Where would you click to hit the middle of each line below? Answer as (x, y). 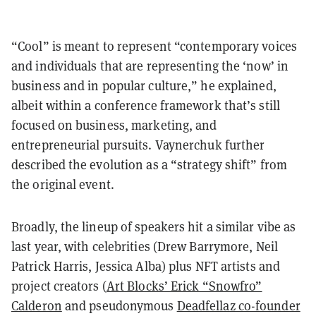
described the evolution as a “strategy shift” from (150, 164)
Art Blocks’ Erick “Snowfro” (184, 286)
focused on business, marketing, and (114, 125)
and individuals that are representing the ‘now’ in (150, 66)
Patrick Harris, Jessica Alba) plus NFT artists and (146, 266)
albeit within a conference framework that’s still (146, 105)
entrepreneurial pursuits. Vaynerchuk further (138, 145)
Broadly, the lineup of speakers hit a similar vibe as (154, 226)
